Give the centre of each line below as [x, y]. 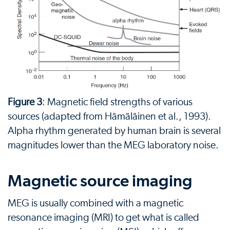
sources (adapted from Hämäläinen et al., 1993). [109, 117]
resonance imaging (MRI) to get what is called [103, 218]
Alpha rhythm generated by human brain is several [114, 131]
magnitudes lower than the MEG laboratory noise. [113, 146]
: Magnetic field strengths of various [117, 102]
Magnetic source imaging [100, 181]
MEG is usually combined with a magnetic [95, 204]
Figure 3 [25, 102]
